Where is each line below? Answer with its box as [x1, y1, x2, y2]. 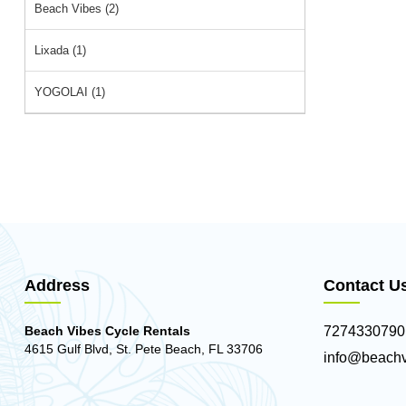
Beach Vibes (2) [34, 2, 119, 15]
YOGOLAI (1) [34, 85, 105, 99]
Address [24, 276, 90, 295]
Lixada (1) [34, 43, 86, 57]
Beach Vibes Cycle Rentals [24, 324, 190, 338]
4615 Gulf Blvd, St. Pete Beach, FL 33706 [24, 342, 263, 356]
